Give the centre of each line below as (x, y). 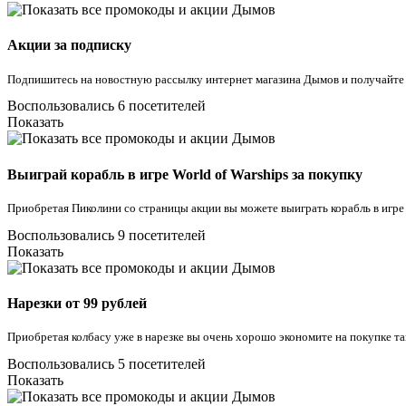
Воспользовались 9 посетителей (106, 235)
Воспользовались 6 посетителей (106, 106)
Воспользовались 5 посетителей (106, 364)
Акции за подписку (69, 45)
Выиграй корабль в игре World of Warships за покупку (185, 174)
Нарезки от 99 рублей (77, 304)
